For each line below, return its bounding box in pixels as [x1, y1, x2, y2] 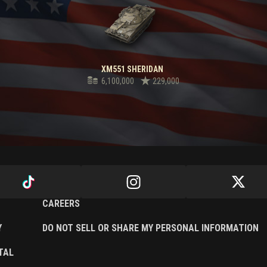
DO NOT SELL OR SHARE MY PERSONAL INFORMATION [42, 222, 259, 234]
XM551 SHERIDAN [101, 64, 163, 74]
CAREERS [42, 198, 80, 210]
